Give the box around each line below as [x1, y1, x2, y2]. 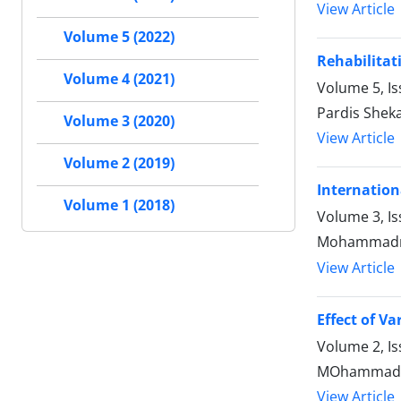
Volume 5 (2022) [64, 27, 175, 47]
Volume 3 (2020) [64, 111, 175, 132]
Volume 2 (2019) [64, 153, 175, 174]
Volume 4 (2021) [64, 69, 175, 90]
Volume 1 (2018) [64, 195, 175, 216]
